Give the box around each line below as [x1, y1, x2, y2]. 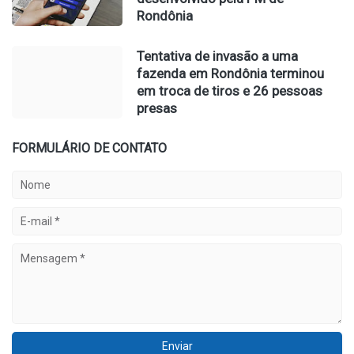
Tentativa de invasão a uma [137, 48, 298, 65]
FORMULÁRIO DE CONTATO [12, 141, 167, 156]
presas [137, 100, 177, 117]
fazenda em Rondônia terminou [137, 66, 324, 82]
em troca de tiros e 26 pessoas [137, 83, 322, 100]
